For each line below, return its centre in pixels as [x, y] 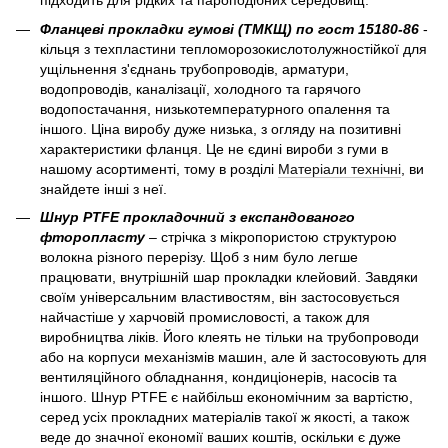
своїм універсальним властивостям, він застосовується [220, 297]
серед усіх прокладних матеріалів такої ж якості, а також [224, 417]
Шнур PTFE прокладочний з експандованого [197, 217]
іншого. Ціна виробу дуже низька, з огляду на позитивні [220, 128]
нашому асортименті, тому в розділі [159, 168]
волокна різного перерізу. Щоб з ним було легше [199, 257]
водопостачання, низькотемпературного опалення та [215, 108]
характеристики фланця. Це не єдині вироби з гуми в [214, 148]
